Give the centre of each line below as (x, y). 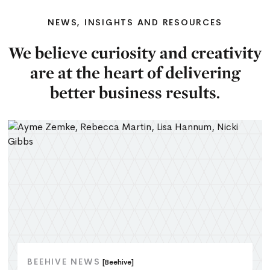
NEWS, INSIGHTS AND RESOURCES (135, 22)
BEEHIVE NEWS (64, 262)
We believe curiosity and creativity (135, 52)
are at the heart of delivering (135, 72)
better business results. (135, 92)
